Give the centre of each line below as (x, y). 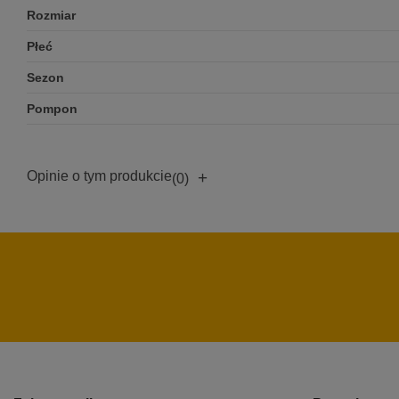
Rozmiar (51, 16)
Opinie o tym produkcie (99, 176)
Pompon (52, 109)
